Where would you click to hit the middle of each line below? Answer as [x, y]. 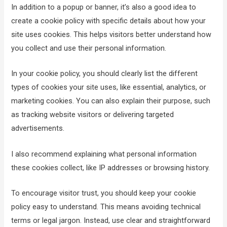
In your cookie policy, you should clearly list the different [105, 74]
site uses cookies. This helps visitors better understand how [111, 34]
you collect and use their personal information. [89, 48]
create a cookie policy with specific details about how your [109, 21]
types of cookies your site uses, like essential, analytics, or [109, 87]
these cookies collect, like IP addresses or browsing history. [111, 167]
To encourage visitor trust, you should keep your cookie [104, 193]
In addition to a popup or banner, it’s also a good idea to [104, 7]
